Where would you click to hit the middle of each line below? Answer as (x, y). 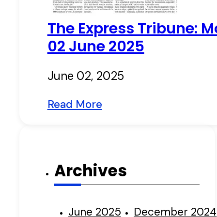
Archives (91, 171)
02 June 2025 (96, 46)
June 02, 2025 (85, 76)
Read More (75, 104)
